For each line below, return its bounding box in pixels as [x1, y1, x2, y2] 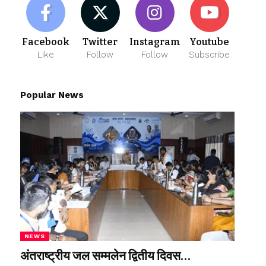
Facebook [22, 36, 70, 48]
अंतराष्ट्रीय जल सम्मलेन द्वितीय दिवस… [20, 248, 191, 264]
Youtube [189, 36, 230, 48]
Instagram [129, 36, 180, 48]
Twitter [83, 36, 118, 48]
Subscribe [189, 49, 230, 61]
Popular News [20, 90, 84, 101]
